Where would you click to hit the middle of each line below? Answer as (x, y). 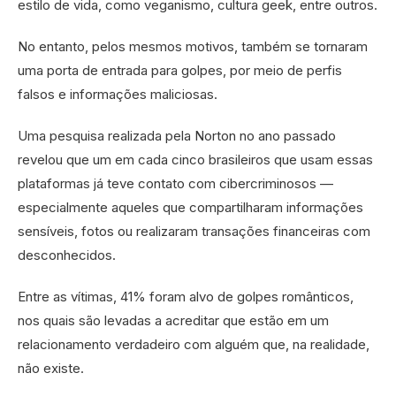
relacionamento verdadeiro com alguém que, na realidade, (194, 344)
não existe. (51, 368)
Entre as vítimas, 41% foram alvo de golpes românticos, (186, 296)
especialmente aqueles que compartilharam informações (190, 207)
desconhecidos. (67, 255)
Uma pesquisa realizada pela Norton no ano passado (177, 135)
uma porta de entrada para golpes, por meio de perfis (180, 70)
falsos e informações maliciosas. (118, 94)
